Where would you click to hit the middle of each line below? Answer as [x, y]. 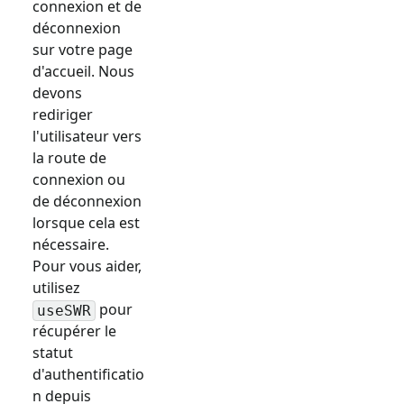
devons [57, 93]
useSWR [64, 310]
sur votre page [83, 50]
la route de [69, 158]
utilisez [56, 288]
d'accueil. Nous [83, 72]
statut [53, 353]
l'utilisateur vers [87, 137]
